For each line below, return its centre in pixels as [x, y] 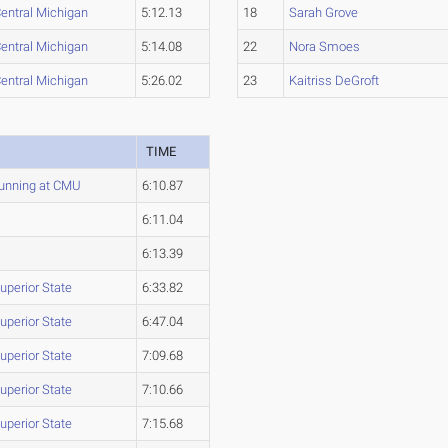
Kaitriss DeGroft [334, 80]
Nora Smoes [325, 46]
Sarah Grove [324, 12]
